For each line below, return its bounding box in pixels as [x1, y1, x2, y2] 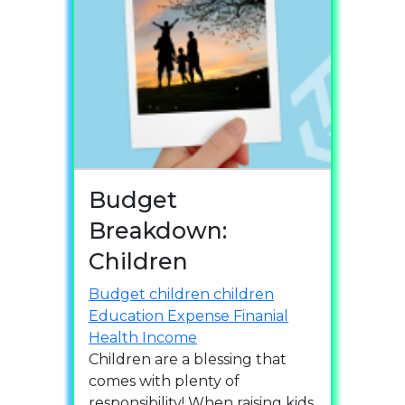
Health [89, 329, 142, 346]
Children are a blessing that [89, 351, 287, 368]
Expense [167, 307, 233, 325]
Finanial [233, 307, 288, 325]
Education [89, 307, 167, 325]
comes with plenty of [89, 372, 240, 390]
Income [142, 329, 197, 346]
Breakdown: [89, 217, 227, 244]
